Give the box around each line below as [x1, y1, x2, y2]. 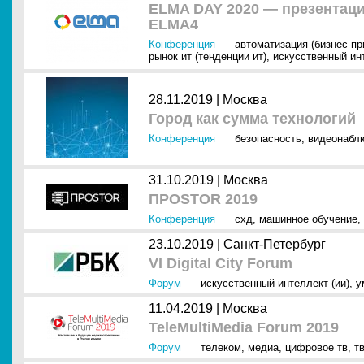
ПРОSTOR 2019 [149, 191, 258, 207]
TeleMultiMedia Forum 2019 [149, 319, 339, 336]
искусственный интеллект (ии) [201, 277, 349, 289]
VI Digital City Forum [149, 255, 292, 271]
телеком [201, 341, 241, 353]
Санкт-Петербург [223, 237, 326, 251]
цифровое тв [285, 341, 348, 353]
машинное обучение [259, 213, 357, 225]
